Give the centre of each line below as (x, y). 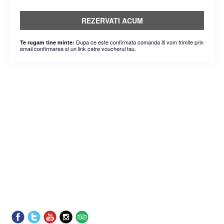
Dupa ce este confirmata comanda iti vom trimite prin (139, 42)
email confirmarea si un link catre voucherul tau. (78, 48)
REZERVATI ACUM (112, 20)
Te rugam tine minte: (47, 42)
